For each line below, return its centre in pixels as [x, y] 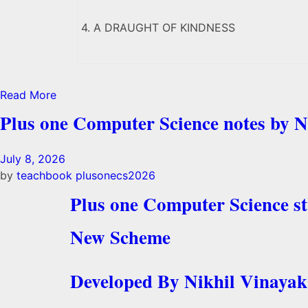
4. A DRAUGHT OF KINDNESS [158, 28]
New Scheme [120, 236]
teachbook [46, 176]
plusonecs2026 [115, 176]
